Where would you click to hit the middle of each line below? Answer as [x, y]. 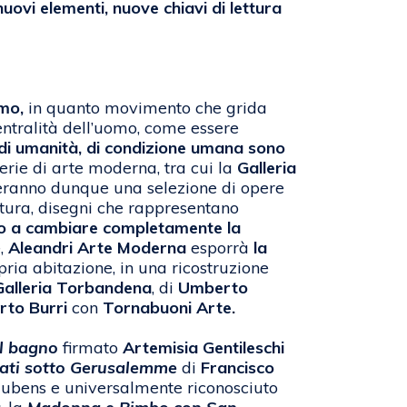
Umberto [213, 288]
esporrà [220, 248]
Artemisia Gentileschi [201, 348]
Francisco [238, 368]
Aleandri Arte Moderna [97, 248]
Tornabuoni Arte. [167, 308]
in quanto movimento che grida [145, 108]
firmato [90, 348]
